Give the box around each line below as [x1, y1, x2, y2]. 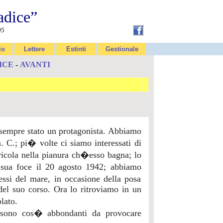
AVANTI [19, 60, 50, 69]
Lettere [24, 45, 45, 53]
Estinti [66, 45, 86, 53]
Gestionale [106, 45, 138, 53]
